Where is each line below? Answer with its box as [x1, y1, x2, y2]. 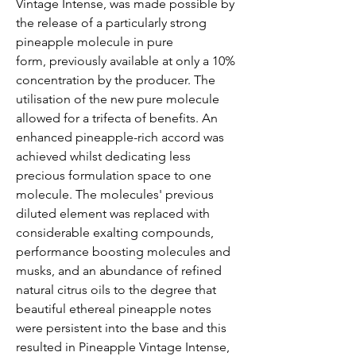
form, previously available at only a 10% [16, 52, 235, 68]
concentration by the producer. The [16, 72, 215, 87]
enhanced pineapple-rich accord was [16, 129, 224, 145]
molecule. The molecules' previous [16, 186, 214, 202]
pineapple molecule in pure [16, 33, 173, 49]
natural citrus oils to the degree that [16, 281, 216, 297]
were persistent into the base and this [16, 319, 226, 335]
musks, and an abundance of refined [16, 262, 222, 278]
